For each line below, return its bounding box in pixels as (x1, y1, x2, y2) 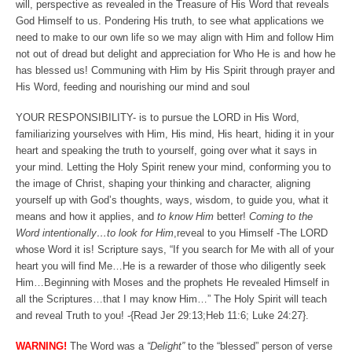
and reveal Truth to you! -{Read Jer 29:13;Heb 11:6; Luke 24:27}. (16, 310, 309, 322)
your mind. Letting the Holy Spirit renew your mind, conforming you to (16, 161, 331, 174)
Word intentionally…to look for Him (16, 227, 174, 240)
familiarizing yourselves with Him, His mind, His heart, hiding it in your (16, 128, 334, 141)
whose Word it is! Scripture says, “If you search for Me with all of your (16, 244, 334, 256)
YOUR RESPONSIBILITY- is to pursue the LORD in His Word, (16, 112, 299, 124)
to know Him (157, 211, 214, 223)
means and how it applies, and (16, 211, 157, 223)
